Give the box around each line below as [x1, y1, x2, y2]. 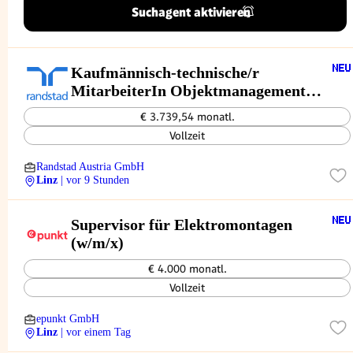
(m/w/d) [71, 99, 124, 117]
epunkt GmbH [36, 313, 99, 325]
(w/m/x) [71, 233, 124, 251]
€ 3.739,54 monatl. [139, 110, 235, 123]
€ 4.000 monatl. [147, 262, 227, 275]
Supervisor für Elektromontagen [71, 215, 292, 233]
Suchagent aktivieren [132, 4, 251, 20]
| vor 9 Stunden [61, 174, 129, 186]
